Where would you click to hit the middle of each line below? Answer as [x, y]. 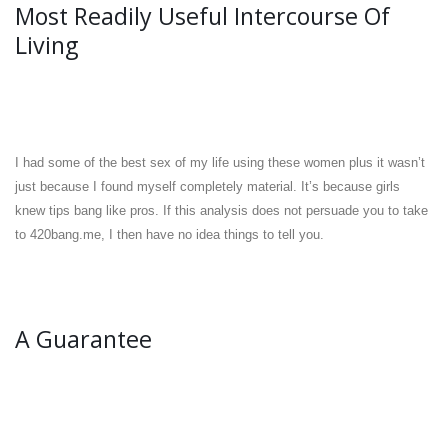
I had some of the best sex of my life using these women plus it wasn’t [220, 162]
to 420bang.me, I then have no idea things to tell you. [169, 234]
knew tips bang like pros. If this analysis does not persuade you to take [221, 210]
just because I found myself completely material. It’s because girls [207, 186]
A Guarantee [83, 339]
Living [46, 45]
